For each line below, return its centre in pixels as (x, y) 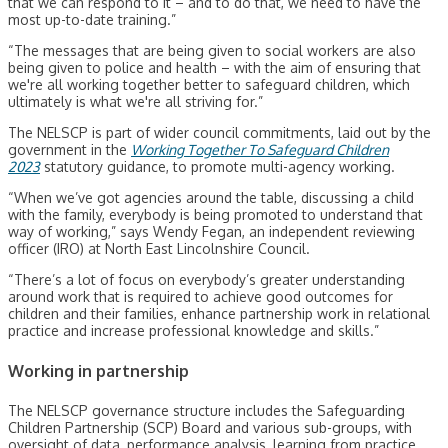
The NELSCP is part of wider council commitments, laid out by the (219, 133)
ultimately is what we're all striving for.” (135, 102)
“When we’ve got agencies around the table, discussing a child (211, 198)
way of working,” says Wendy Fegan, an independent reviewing (211, 232)
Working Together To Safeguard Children (260, 150)
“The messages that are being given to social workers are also (212, 51)
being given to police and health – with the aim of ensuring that (214, 68)
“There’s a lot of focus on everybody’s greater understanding (206, 280)
